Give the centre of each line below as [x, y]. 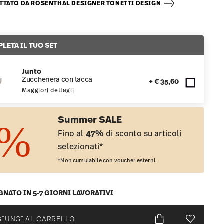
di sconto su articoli [143, 133]
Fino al [72, 133]
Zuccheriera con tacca [57, 79]
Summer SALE [90, 119]
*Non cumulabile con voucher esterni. [108, 160]
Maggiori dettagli [48, 90]
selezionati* [81, 146]
